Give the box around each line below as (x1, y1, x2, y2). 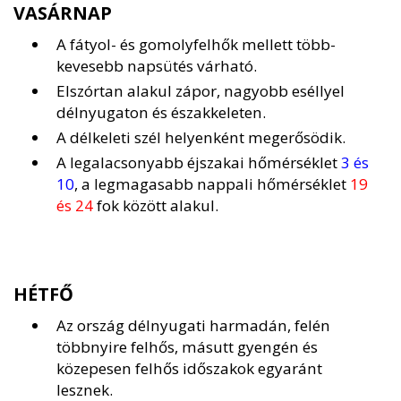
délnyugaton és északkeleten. (56, 102, 266, 124)
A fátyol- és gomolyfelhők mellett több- (56, 34, 336, 55)
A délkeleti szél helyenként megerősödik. (56, 127, 346, 149)
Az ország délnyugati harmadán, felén (56, 315, 330, 337)
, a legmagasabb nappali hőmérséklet (74, 174, 350, 195)
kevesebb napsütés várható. (56, 55, 257, 77)
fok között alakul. (93, 195, 218, 217)
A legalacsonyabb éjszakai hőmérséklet (56, 152, 341, 174)
